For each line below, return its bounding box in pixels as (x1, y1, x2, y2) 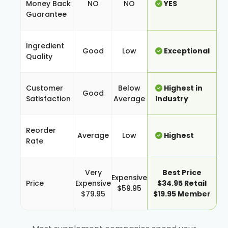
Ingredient (26, 41, 64, 51)
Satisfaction (26, 94, 71, 104)
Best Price (162, 167, 202, 178)
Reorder (26, 125, 56, 136)
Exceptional (162, 46, 210, 56)
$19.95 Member (153, 189, 211, 199)
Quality (26, 51, 52, 62)
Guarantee (26, 9, 67, 20)
